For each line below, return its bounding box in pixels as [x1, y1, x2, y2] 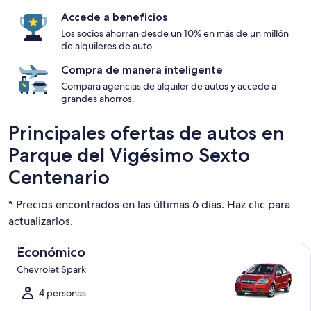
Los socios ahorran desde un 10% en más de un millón [61, 27, 289, 40]
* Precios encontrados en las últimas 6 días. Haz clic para [8, 197, 290, 212]
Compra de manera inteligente [61, 63, 223, 76]
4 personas [39, 287, 86, 299]
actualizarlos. [8, 214, 73, 228]
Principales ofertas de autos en [8, 121, 285, 144]
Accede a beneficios [61, 10, 167, 24]
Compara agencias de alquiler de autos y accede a [61, 80, 276, 92]
